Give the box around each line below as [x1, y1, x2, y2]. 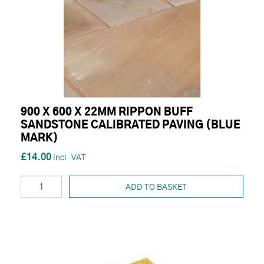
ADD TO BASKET [126, 183, 187, 192]
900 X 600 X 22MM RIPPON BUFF [21, 107, 193, 118]
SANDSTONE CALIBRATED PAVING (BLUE [21, 120, 240, 131]
